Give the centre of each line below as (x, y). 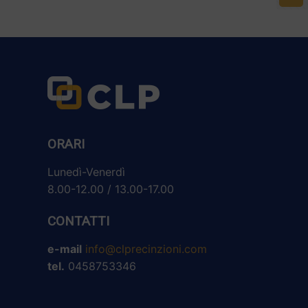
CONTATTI (78, 221)
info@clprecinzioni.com (146, 249)
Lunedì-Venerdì (86, 172)
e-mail (65, 249)
